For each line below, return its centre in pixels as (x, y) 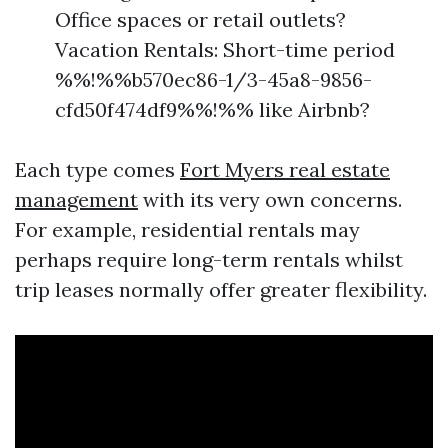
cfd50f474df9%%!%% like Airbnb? (212, 109)
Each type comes (97, 169)
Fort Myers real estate (285, 169)
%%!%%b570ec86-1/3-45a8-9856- (213, 79)
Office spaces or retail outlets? (200, 19)
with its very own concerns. (270, 199)
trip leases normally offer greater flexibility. (221, 289)
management (76, 199)
